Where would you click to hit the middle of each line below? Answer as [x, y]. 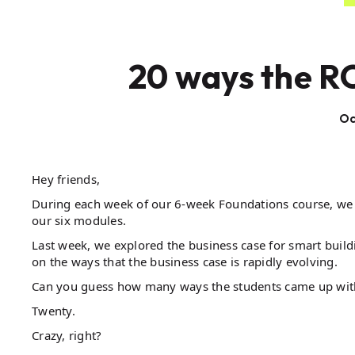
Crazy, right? [67, 335]
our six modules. [79, 220]
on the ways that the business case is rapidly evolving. [185, 261]
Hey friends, [66, 179]
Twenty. [53, 310]
